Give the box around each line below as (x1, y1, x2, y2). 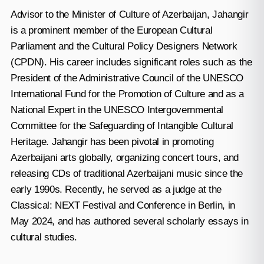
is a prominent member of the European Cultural (10, 24, 213, 36)
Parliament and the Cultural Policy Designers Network (10, 40, 237, 52)
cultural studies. (10, 231, 78, 243)
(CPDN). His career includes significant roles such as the (10, 56, 252, 68)
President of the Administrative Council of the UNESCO (10, 72, 243, 84)
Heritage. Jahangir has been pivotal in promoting (10, 136, 214, 147)
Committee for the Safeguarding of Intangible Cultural (10, 120, 233, 131)
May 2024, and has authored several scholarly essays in (10, 215, 249, 227)
